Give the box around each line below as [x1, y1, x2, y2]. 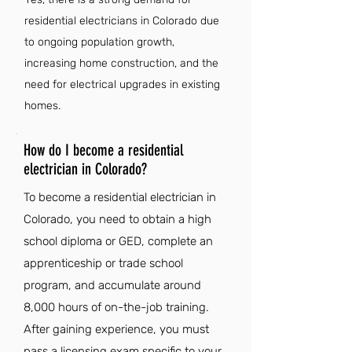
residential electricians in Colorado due [24, 14, 219, 27]
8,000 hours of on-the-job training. [24, 300, 209, 314]
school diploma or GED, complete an [24, 234, 213, 248]
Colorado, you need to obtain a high [24, 212, 211, 226]
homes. [24, 99, 60, 112]
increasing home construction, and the [24, 57, 218, 70]
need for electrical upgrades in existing [24, 78, 220, 91]
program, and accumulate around [24, 278, 201, 292]
